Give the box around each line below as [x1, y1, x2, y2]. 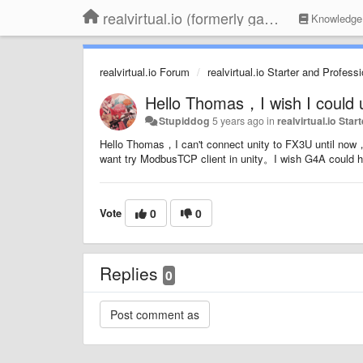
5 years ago [212, 113, 265, 128]
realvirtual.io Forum [100, 64, 190, 79]
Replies [100, 260, 163, 285]
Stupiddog [159, 113, 211, 128]
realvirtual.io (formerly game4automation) [264, 7, 279, 28]
